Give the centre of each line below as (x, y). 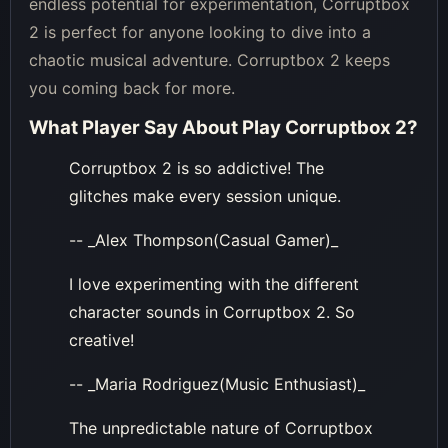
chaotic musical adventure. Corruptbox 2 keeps (209, 59)
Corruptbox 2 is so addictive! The (196, 167)
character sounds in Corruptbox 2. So (212, 311)
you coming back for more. (132, 87)
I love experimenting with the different (214, 283)
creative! (101, 339)
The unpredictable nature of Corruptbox (221, 427)
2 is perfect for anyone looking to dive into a (200, 31)
